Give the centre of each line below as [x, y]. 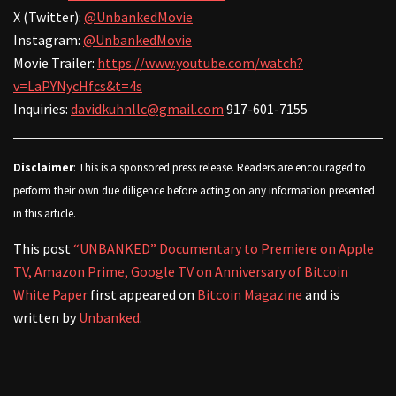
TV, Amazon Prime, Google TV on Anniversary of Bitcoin [181, 271]
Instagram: [48, 39]
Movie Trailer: [55, 62]
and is [321, 294]
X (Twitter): [49, 16]
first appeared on [142, 294]
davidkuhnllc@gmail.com [147, 108]
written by [46, 317]
